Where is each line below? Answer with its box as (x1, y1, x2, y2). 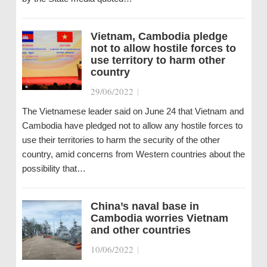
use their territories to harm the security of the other (21, 135, 220, 145)
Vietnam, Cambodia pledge (90, 30, 228, 42)
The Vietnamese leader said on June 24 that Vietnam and (21, 106, 244, 116)
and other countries (90, 224, 191, 236)
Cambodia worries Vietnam (90, 212, 228, 224)
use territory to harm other (90, 54, 225, 66)
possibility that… (21, 163, 86, 173)
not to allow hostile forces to (90, 42, 236, 54)
